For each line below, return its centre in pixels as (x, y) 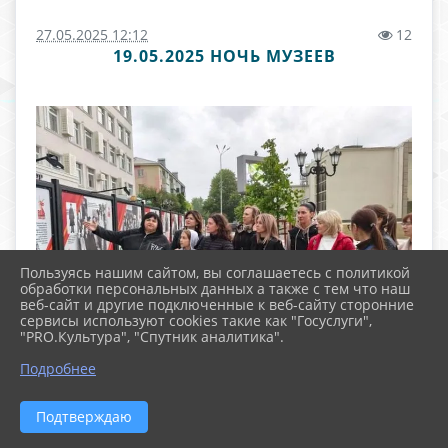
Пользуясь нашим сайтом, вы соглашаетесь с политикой (215, 272)
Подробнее (58, 368)
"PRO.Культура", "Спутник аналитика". (152, 336)
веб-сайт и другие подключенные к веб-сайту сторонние (217, 304)
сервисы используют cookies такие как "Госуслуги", (196, 320)
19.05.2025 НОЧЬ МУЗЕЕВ (224, 56)
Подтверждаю (84, 416)
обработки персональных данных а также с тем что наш (215, 288)
